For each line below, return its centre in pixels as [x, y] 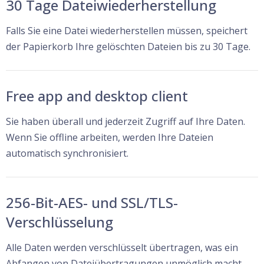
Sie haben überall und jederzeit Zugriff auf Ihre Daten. [126, 121]
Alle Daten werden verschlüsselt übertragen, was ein [122, 247]
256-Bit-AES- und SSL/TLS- [92, 202]
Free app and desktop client [97, 95]
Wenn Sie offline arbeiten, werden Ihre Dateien [110, 137]
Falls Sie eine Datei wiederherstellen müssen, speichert [127, 30]
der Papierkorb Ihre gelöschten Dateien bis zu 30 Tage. [128, 46]
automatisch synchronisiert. [67, 153]
